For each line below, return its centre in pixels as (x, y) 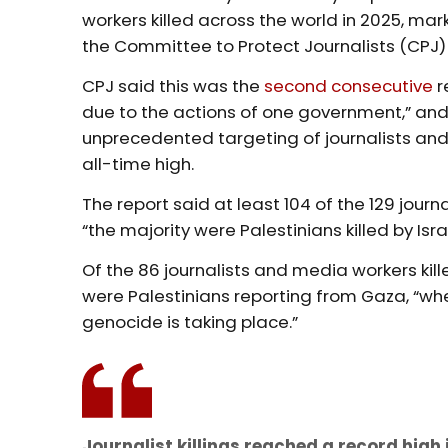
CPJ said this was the (173, 85)
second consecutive (349, 85)
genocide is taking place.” (190, 321)
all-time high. (138, 163)
